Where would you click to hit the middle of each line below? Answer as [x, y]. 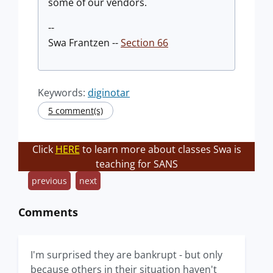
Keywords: [63, 93]
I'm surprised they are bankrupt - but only [126, 255]
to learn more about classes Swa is [160, 149]
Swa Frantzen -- [84, 43]
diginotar [109, 93]
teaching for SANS [136, 164]
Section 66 [144, 43]
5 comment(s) [76, 111]
